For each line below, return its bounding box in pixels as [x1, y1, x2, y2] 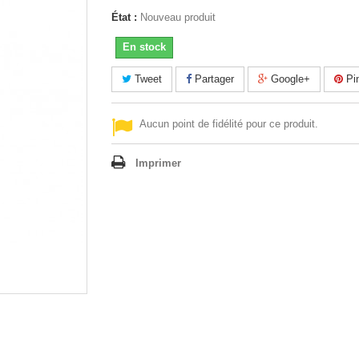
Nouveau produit [140, 11, 216, 23]
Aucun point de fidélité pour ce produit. [139, 118, 318, 130]
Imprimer [135, 157, 181, 169]
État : [111, 11, 137, 23]
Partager [192, 73, 234, 85]
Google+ [268, 73, 310, 85]
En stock [123, 41, 166, 53]
